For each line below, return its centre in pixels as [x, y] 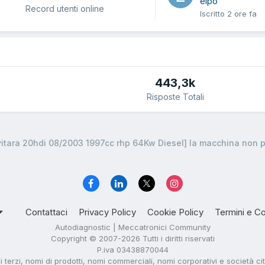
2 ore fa [242, 14]
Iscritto [214, 14]
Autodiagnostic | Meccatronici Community [132, 227]
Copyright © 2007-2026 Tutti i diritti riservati [132, 239]
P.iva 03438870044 [132, 250]
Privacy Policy [107, 212]
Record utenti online [65, 8]
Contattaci [46, 212]
